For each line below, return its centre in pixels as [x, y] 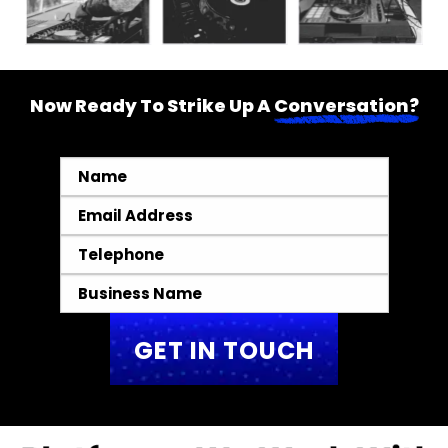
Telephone [103, 247]
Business [96, 286]
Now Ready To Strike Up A [151, 105]
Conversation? [346, 105]
